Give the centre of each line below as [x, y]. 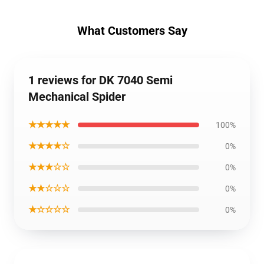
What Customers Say [132, 31]
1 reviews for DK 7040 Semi [100, 80]
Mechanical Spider [77, 97]
